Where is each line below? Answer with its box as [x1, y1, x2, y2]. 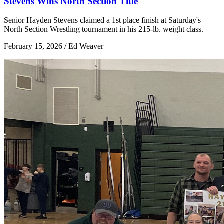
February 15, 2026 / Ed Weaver [4, 42, 103, 51]
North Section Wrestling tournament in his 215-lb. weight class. [4, 25, 203, 34]
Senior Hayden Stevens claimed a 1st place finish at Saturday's [4, 16, 201, 25]
